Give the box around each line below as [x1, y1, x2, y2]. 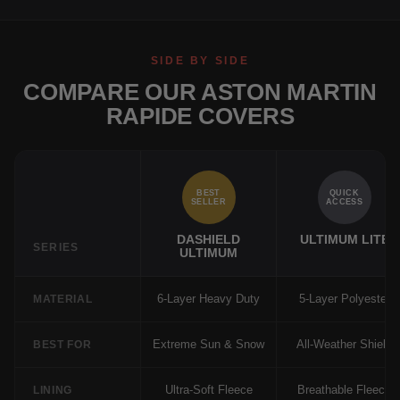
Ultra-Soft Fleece [164, 382, 253, 396]
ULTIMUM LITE [299, 232, 389, 246]
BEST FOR [33, 338, 92, 350]
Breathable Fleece [297, 382, 391, 396]
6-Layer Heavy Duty [157, 291, 260, 305]
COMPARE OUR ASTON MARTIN [23, 78, 377, 105]
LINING [33, 384, 73, 396]
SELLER [190, 196, 227, 206]
